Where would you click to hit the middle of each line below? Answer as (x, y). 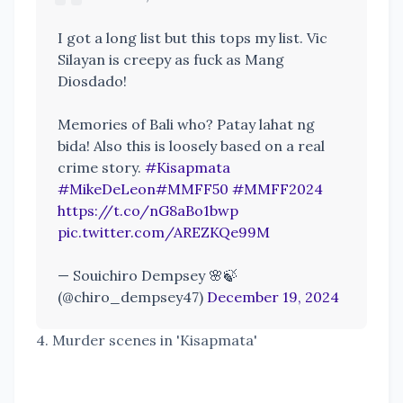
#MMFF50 (192, 189)
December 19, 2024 (273, 297)
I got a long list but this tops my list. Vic (193, 38)
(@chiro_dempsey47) (132, 297)
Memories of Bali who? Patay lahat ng (186, 125)
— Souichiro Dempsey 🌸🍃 (148, 276)
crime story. (101, 168)
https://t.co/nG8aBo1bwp (148, 211)
